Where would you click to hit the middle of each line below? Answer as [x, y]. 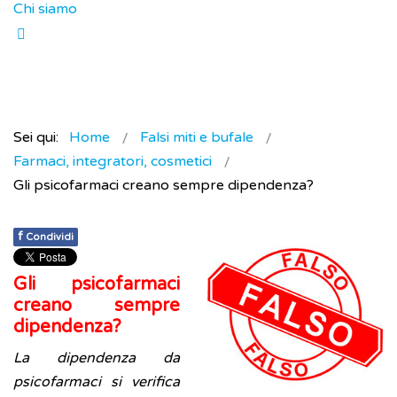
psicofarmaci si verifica [97, 382]
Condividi [50, 237]
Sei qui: [39, 138]
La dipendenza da [97, 358]
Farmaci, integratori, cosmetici [113, 162]
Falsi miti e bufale [197, 138]
